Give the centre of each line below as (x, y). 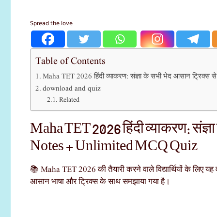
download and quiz (72, 89)
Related (69, 100)
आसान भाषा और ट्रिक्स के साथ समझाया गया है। (100, 182)
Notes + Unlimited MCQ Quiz (114, 146)
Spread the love (51, 23)
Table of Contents (70, 62)
